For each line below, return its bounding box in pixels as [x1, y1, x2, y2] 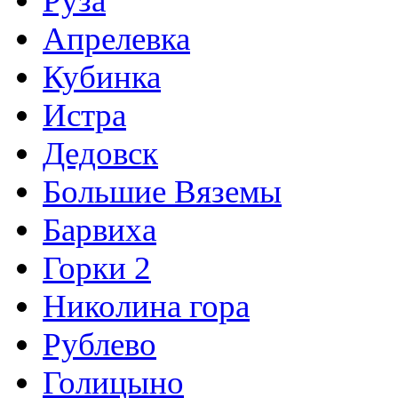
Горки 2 [43, 250, 151, 287]
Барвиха [43, 211, 156, 249]
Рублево [43, 326, 156, 363]
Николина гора [43, 288, 250, 325]
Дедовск [43, 135, 158, 172]
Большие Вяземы [43, 173, 282, 211]
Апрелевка [43, 20, 190, 58]
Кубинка [43, 59, 161, 96]
